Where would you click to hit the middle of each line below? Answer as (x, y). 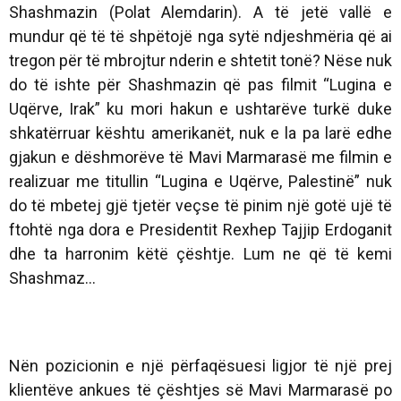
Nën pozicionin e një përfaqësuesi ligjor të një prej (200, 366)
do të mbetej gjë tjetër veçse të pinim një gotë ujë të (200, 206)
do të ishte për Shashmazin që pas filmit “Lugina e (200, 85)
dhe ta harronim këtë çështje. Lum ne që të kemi (200, 254)
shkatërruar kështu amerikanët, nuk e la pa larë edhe (200, 133)
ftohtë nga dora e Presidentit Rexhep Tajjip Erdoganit (200, 230)
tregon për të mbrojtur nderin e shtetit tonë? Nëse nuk (200, 61)
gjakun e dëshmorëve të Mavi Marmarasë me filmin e (200, 158)
